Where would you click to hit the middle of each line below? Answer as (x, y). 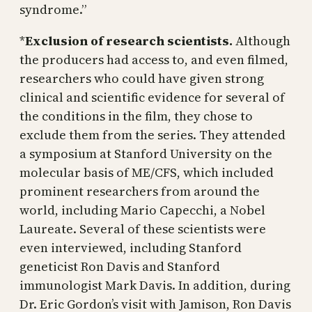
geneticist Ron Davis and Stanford (120, 266)
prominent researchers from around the (140, 191)
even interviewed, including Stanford (131, 247)
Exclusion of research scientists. (129, 40)
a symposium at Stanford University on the (146, 153)
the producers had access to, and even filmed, (154, 59)
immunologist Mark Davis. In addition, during (155, 285)
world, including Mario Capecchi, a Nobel (142, 210)
